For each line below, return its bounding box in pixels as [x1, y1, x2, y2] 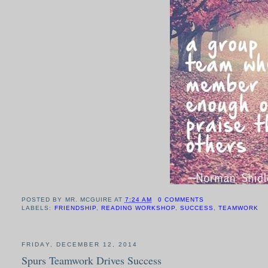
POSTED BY [22, 196, 65, 203]
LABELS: [22, 205, 54, 212]
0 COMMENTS [157, 196, 204, 203]
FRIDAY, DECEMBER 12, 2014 [22, 241, 138, 248]
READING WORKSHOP [100, 205, 175, 212]
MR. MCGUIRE [65, 196, 112, 203]
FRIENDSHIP [54, 205, 96, 212]
